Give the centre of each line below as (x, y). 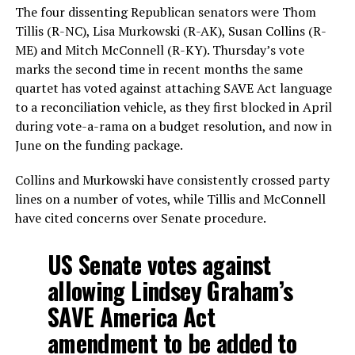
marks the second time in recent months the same (158, 69)
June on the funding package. (99, 145)
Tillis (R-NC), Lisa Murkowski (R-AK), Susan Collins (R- (170, 31)
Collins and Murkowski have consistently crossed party (172, 180)
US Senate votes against (159, 265)
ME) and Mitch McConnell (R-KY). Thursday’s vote (159, 50)
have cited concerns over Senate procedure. (140, 218)
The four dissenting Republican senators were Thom (165, 12)
